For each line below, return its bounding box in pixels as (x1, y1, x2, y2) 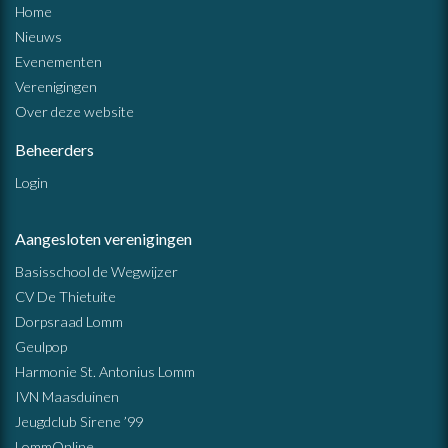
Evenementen (15, 53, 102, 71)
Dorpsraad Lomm (15, 313, 123, 331)
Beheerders (15, 140, 94, 160)
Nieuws (15, 28, 62, 46)
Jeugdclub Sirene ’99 (15, 413, 143, 431)
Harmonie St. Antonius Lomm (15, 363, 195, 381)
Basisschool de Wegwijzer (15, 263, 178, 281)
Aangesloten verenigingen (15, 229, 192, 249)
